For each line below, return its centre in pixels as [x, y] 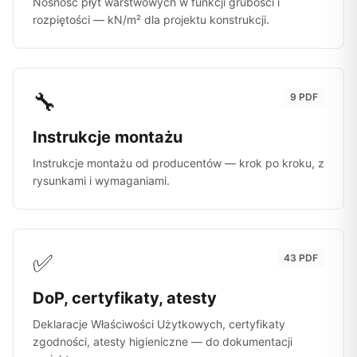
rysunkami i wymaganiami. [101, 180]
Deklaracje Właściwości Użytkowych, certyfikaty [159, 324]
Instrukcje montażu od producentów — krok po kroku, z [178, 163]
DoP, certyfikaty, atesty [125, 298]
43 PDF [301, 258]
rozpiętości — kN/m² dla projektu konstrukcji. [151, 20]
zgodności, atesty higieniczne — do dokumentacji [163, 341]
